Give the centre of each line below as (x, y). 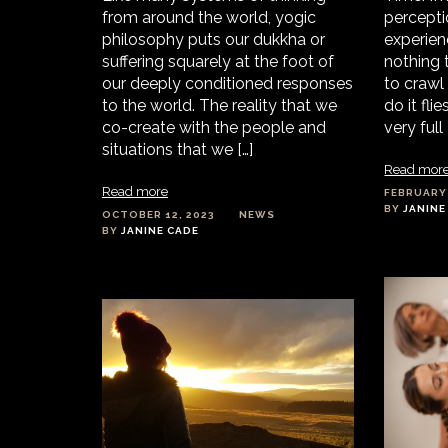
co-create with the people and (214, 128)
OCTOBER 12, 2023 (158, 215)
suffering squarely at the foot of (218, 62)
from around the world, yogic (209, 18)
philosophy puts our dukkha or (213, 40)
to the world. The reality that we (219, 106)
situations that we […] (177, 150)
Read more (135, 192)
